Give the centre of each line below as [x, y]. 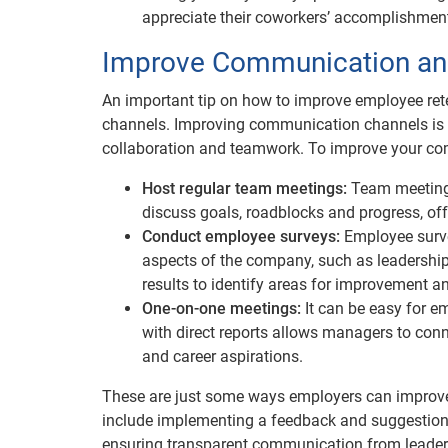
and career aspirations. [222, 356]
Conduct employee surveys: [241, 236]
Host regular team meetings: [244, 188]
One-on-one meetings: [221, 308]
